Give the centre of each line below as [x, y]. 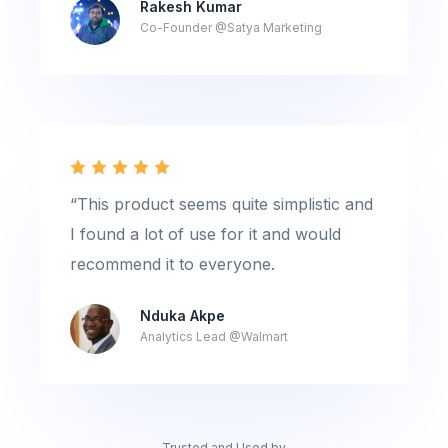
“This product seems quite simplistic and [221, 204]
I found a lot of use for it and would [205, 234]
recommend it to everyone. [172, 264]
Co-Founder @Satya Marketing [231, 27]
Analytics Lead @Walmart [214, 336]
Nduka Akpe [182, 315]
